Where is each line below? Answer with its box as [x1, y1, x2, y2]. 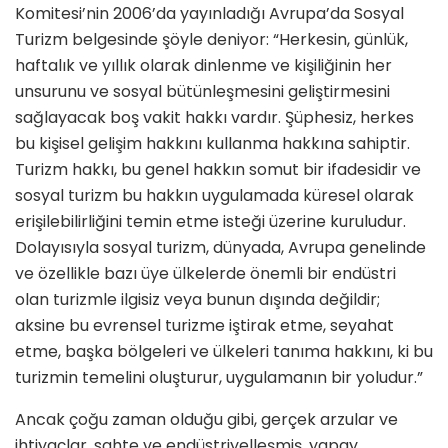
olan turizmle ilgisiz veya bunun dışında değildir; [15, 288, 380, 312]
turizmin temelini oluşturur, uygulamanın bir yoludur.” [15, 366, 423, 390]
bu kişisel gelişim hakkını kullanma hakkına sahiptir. [15, 132, 410, 156]
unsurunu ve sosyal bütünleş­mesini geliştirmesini [15, 80, 390, 104]
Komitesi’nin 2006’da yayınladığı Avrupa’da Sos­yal [15, 2, 404, 26]
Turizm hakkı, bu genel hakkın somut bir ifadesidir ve [15, 158, 421, 182]
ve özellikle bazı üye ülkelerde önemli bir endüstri [15, 262, 396, 286]
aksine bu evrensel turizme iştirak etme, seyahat [15, 314, 394, 338]
